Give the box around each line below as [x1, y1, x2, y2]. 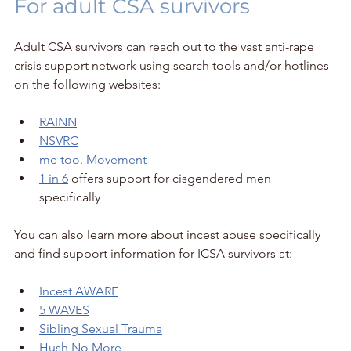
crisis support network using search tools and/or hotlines [14, 57, 332, 73]
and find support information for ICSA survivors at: [14, 245, 292, 261]
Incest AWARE [39, 283, 118, 299]
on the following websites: [14, 76, 161, 92]
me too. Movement [39, 151, 147, 167]
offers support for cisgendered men [68, 170, 274, 186]
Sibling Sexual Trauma [39, 320, 162, 336]
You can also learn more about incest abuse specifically [14, 226, 324, 242]
